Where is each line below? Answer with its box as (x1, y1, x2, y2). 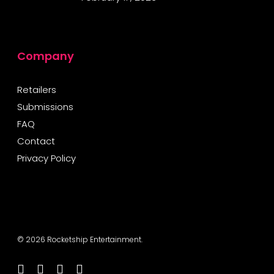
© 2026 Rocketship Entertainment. (17, 234, 143, 245)
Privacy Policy (17, 152, 76, 165)
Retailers (17, 83, 56, 96)
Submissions (17, 100, 73, 113)
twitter (17, 262, 39, 273)
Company (17, 48, 74, 64)
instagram (75, 262, 114, 273)
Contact (17, 135, 55, 147)
